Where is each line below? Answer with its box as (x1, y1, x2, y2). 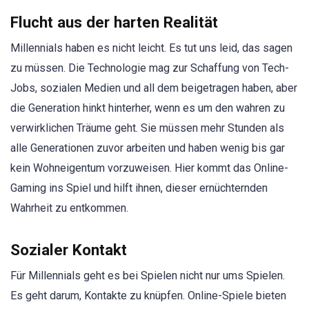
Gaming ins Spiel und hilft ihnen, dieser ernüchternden (10, 181, 268, 195)
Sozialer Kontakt (10, 240, 127, 259)
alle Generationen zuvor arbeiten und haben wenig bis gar (10, 141, 285, 154)
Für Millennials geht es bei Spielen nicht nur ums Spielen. (10, 268, 285, 282)
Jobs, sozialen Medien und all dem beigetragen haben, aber (10, 81, 297, 94)
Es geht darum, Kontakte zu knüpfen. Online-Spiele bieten (10, 288, 286, 302)
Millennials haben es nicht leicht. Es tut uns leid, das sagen (10, 41, 292, 54)
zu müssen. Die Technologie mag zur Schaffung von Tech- (10, 61, 289, 74)
